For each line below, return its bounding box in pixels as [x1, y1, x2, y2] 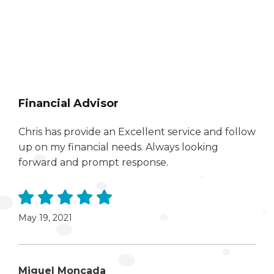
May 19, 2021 [18, 212, 72, 223]
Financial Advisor [18, 97, 119, 110]
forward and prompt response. [18, 157, 168, 168]
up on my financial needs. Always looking [18, 141, 218, 153]
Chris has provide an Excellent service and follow [18, 126, 256, 138]
